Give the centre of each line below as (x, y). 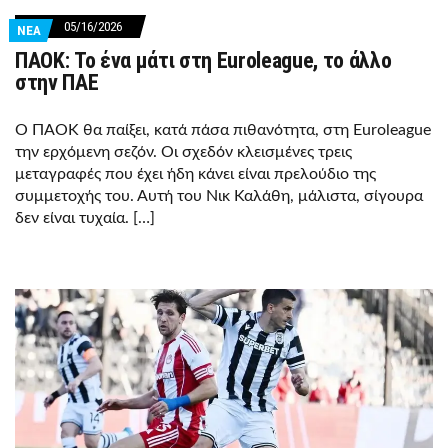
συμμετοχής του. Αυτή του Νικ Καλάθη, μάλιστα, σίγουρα (219, 196)
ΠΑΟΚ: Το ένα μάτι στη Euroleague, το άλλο (203, 61)
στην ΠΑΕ (57, 83)
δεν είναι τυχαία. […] (85, 218)
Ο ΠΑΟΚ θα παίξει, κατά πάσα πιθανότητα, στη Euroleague (223, 130)
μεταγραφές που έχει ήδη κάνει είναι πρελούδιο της (195, 174)
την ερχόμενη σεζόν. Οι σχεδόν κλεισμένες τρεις (183, 152)
